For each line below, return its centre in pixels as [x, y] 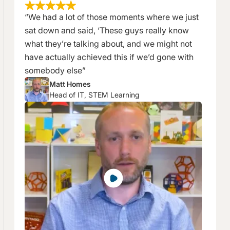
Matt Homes [70, 84]
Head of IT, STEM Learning [94, 94]
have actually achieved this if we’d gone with [109, 57]
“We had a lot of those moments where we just [112, 17]
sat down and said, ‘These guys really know [107, 30]
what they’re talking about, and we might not [108, 43]
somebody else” [55, 70]
